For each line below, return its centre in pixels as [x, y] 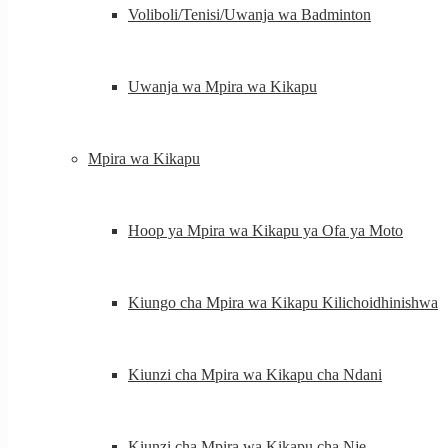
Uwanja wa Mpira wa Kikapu [222, 86]
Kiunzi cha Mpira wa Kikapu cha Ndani [255, 374]
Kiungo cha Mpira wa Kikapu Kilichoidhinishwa [283, 302]
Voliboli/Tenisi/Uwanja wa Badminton [249, 14]
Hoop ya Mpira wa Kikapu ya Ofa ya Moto [265, 230]
